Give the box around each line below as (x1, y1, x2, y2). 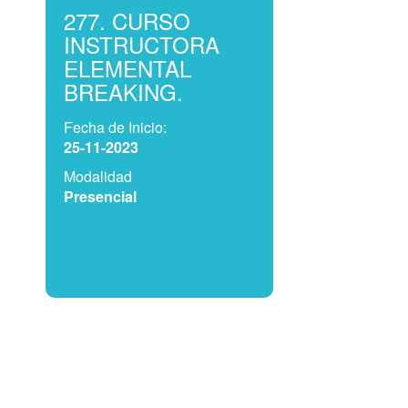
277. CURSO (64, 5, 190, 36)
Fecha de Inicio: (64, 117, 167, 138)
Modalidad (64, 166, 132, 187)
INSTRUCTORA (64, 28, 219, 60)
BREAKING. (64, 76, 183, 107)
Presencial (64, 186, 137, 207)
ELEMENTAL (64, 52, 191, 84)
